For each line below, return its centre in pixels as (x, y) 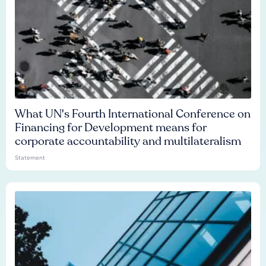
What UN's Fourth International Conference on (133, 114)
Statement (30, 158)
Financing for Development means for (111, 128)
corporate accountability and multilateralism (128, 141)
